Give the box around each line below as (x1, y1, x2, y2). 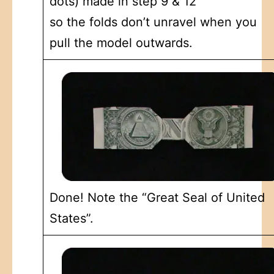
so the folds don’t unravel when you (50, 14, 257, 29)
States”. (50, 210, 94, 226)
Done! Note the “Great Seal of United (50, 190, 265, 205)
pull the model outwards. (50, 35, 193, 50)
